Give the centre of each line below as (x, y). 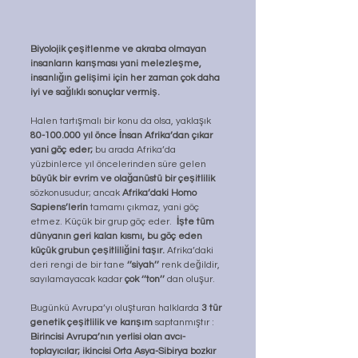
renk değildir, (191, 265)
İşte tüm (197, 222)
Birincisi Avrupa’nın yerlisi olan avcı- (108, 337)
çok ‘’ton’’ (145, 280)
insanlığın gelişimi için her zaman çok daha (126, 78)
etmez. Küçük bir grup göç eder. (103, 222)
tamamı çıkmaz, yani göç (145, 208)
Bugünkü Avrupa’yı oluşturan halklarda (116, 308)
